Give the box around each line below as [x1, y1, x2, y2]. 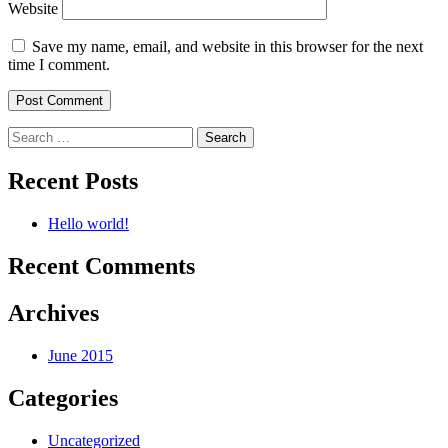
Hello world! [48, 215, 129, 233]
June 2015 [48, 346, 113, 364]
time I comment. [8, 56, 110, 74]
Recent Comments [8, 253, 195, 280]
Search [7, 126, 50, 144]
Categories [8, 384, 118, 411]
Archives [8, 300, 99, 327]
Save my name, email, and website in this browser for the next [32, 38, 423, 56]
